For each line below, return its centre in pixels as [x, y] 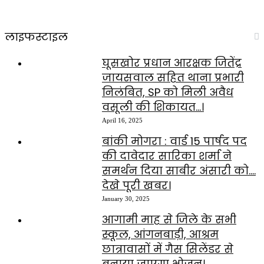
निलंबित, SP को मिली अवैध [168, 93]
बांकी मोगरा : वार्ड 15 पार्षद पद [174, 141]
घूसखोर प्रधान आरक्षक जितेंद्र [172, 63]
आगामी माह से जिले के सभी [169, 220]
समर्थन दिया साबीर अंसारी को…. [179, 171]
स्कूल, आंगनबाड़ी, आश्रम [160, 235]
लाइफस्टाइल [36, 37]
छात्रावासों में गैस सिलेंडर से [168, 249]
